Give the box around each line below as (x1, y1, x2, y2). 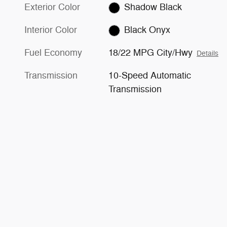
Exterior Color (24, 2, 80, 13)
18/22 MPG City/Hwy (108, 47, 193, 59)
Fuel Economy (24, 47, 82, 59)
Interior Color (24, 24, 77, 36)
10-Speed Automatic (108, 70, 191, 82)
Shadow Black (124, 2, 182, 13)
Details (197, 49, 219, 58)
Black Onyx (124, 24, 170, 36)
